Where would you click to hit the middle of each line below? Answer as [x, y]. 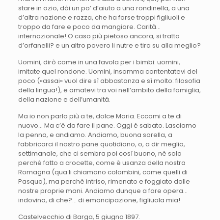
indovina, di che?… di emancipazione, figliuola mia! [99, 200]
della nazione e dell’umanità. [64, 99]
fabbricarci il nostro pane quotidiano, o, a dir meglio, [101, 144]
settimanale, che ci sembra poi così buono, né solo [100, 153]
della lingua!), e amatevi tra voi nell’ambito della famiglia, [109, 90]
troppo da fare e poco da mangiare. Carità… [89, 27]
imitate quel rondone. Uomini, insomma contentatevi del [108, 71]
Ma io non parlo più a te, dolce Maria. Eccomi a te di [100, 116]
